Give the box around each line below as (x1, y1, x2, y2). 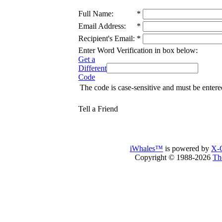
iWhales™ (130, 144, 163, 153)
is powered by (163, 144, 211, 153)
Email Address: (78, 22, 126, 30)
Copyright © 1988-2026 (135, 153, 213, 162)
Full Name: (78, 9, 113, 18)
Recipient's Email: (78, 34, 135, 43)
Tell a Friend (78, 105, 118, 113)
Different (78, 64, 107, 72)
